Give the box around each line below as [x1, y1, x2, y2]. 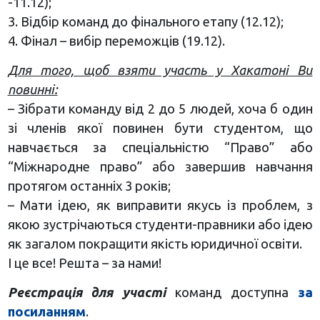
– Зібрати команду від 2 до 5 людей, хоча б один [7, 101, 313, 116]
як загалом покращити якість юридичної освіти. [7, 236, 302, 251]
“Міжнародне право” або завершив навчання [7, 159, 313, 174]
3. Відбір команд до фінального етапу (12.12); [7, 14, 284, 29]
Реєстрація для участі [7, 285, 166, 300]
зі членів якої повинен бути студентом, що [7, 121, 313, 136]
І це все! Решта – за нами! [7, 256, 161, 271]
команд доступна [166, 285, 298, 300]
